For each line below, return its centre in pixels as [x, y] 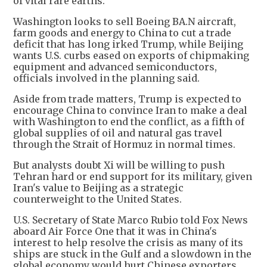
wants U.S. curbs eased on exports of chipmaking [131, 56]
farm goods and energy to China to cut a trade [122, 33]
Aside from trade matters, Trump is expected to [127, 99]
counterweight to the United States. [97, 199]
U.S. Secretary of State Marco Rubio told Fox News [131, 220]
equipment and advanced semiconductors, [115, 67]
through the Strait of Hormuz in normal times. [124, 145]
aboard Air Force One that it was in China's [115, 232]
